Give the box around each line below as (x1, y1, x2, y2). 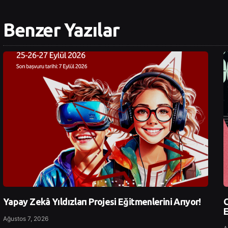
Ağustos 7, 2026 (3, 215, 48, 223)
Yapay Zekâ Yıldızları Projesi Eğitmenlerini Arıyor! (3, 196, 201, 207)
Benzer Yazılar (3, 19, 120, 41)
